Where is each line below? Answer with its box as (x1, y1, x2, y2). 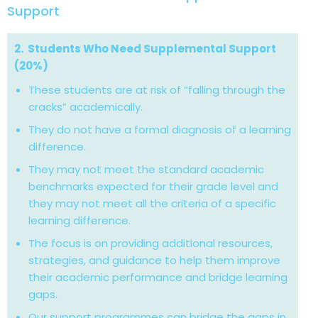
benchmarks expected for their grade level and (28, 178, 278, 194)
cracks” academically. (28, 99, 143, 114)
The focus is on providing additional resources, (28, 235, 273, 251)
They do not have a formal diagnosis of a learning (28, 121, 291, 137)
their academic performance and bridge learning (28, 269, 287, 285)
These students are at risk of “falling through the (28, 82, 285, 97)
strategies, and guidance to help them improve (28, 252, 280, 268)
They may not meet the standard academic (28, 161, 264, 177)
